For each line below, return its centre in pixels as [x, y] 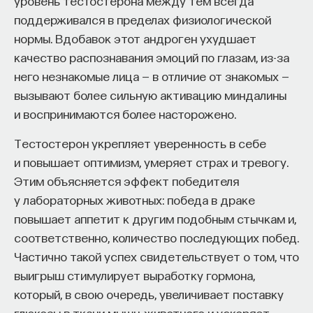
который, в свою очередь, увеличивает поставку [149, 293]
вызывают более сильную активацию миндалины [150, 94]
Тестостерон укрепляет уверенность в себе [140, 143]
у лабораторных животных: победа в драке [134, 199]
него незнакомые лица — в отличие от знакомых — [152, 75]
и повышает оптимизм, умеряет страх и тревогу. [151, 161]
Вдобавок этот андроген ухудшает [154, 38]
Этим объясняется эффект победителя [126, 180]
